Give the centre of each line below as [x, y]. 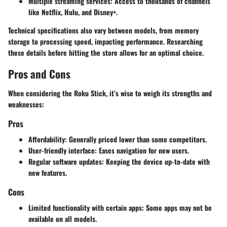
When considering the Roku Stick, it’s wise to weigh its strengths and [110, 93]
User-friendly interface [62, 150]
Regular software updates [65, 162]
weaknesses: [26, 104]
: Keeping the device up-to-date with [156, 162]
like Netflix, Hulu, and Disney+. [73, 12]
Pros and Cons [39, 74]
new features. [48, 173]
